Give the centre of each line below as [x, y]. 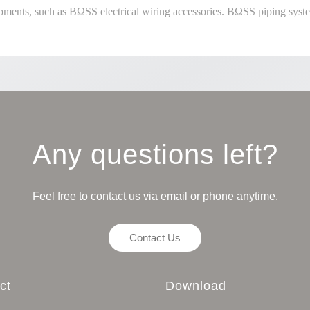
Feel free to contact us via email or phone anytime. [155, 196]
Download [196, 286]
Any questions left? [155, 154]
